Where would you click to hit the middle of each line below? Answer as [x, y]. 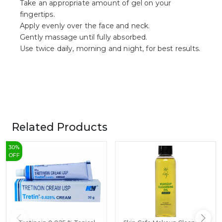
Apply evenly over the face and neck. [85, 26]
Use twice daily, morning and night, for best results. [110, 49]
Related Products [60, 127]
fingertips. [37, 15]
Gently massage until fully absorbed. [84, 37]
